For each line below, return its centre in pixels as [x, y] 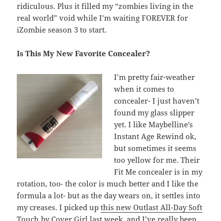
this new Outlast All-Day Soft [152, 207]
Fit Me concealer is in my [158, 171]
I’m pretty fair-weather [155, 77]
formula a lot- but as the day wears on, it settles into [109, 195]
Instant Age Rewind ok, [155, 136]
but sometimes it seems [155, 148]
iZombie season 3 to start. [62, 29]
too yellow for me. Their [157, 160]
